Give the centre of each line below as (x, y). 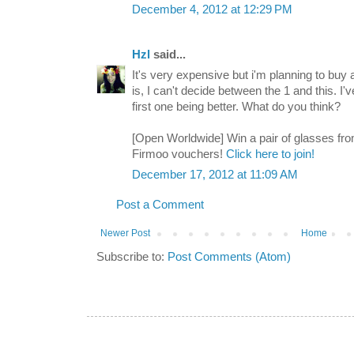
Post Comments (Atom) (229, 257)
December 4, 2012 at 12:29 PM (212, 10)
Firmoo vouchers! (179, 154)
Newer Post (125, 233)
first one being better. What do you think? (236, 107)
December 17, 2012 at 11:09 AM (215, 175)
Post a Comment (160, 205)
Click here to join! (270, 154)
